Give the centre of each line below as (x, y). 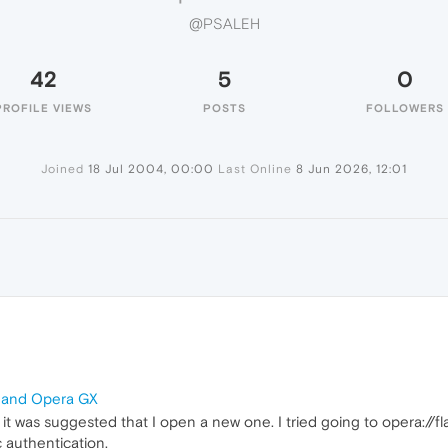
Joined (62, 169)
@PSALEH (224, 24)
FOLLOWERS (405, 108)
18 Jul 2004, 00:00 (151, 169)
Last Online (255, 169)
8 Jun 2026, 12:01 (351, 169)
